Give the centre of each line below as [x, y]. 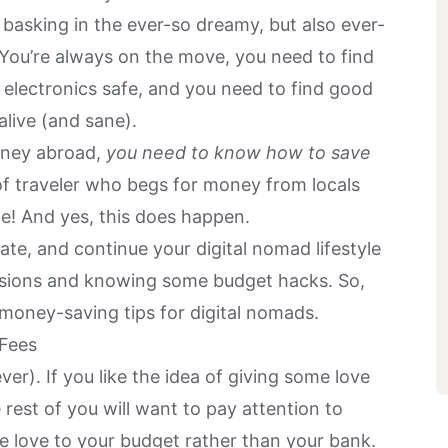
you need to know [186, 152]
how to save [318, 152]
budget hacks [270, 280]
